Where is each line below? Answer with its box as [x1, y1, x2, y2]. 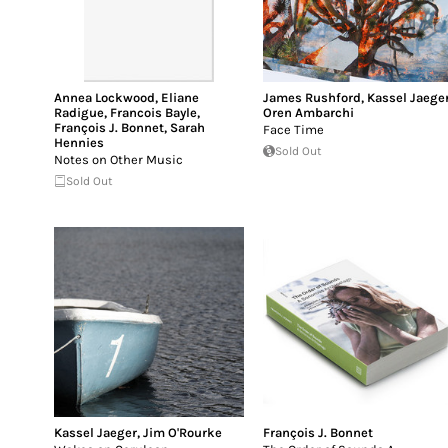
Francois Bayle [110, 105, 197, 120]
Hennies [54, 135, 104, 150]
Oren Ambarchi [263, 105, 355, 120]
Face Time [263, 122, 325, 137]
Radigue [54, 105, 104, 120]
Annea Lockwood [54, 90, 155, 105]
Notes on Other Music [54, 152, 183, 167]
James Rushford [263, 90, 362, 105]
